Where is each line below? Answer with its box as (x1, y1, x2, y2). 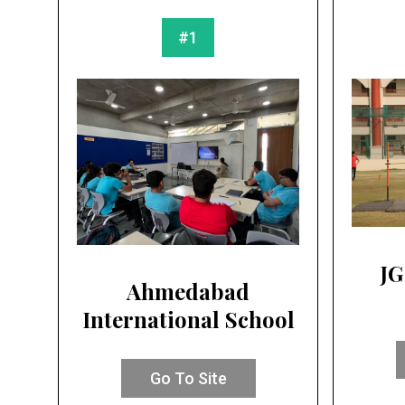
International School (81, 305, 295, 334)
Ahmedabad (127, 277, 250, 306)
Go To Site (149, 368, 227, 388)
